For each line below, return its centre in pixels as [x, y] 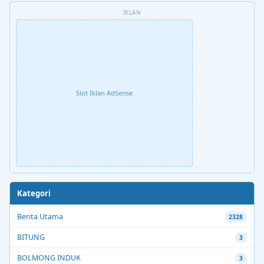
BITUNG [31, 237]
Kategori [34, 193]
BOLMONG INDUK [49, 258]
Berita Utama [40, 216]
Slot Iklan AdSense [104, 93]
